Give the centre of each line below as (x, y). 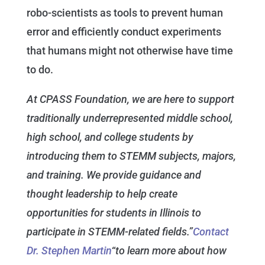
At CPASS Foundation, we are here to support (130, 99)
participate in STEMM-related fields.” (109, 232)
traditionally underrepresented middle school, (130, 118)
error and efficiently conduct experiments (124, 32)
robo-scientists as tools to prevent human (125, 13)
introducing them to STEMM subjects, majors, (131, 156)
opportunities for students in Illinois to (114, 213)
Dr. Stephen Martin (69, 251)
